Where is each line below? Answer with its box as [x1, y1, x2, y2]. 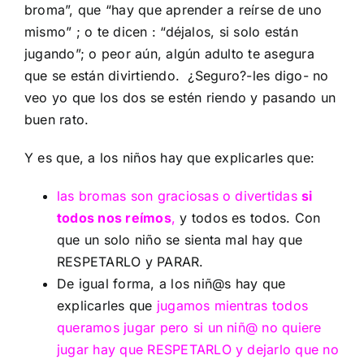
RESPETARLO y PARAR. [57, 253, 204, 270]
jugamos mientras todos [152, 297, 309, 314]
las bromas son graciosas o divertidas [57, 188, 302, 204]
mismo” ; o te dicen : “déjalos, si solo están [24, 24, 298, 40]
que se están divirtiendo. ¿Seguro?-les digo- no [24, 67, 329, 84]
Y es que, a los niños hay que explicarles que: [24, 149, 315, 166]
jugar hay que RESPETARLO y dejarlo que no [57, 341, 339, 357]
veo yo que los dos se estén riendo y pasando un [24, 89, 336, 106]
